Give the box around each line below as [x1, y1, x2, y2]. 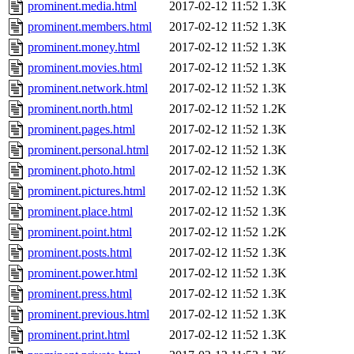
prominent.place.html [28, 205, 133, 219]
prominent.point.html [28, 225, 132, 239]
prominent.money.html [28, 40, 140, 55]
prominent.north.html [28, 102, 133, 116]
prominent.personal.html [28, 143, 149, 157]
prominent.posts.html [28, 246, 132, 260]
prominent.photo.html [28, 164, 135, 178]
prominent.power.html [28, 266, 137, 281]
